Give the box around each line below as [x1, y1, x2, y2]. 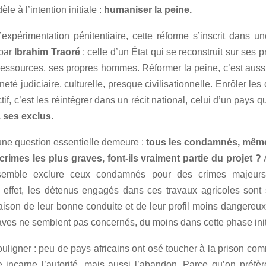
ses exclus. [3, 110, 53, 121]
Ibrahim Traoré [14, 46, 80, 57]
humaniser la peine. [104, 4, 192, 15]
